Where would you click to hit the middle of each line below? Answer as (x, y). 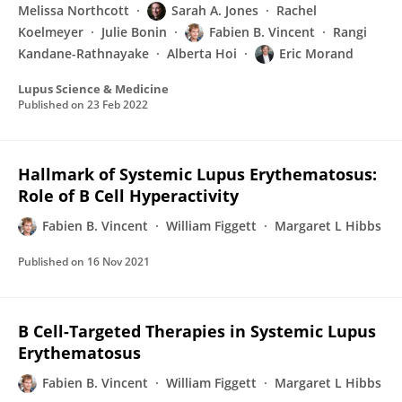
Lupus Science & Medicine (93, 89)
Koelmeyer (51, 32)
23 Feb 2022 (118, 105)
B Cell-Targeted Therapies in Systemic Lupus (197, 331)
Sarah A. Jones (215, 10)
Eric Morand (316, 53)
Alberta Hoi (202, 53)
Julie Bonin (134, 32)
